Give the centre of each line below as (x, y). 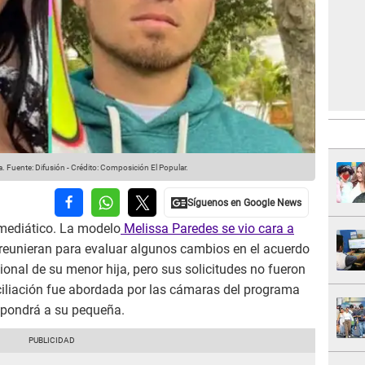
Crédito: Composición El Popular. (130, 168)
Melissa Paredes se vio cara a (207, 229)
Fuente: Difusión (35, 168)
